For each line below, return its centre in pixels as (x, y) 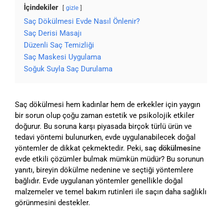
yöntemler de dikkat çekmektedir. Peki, (80, 148)
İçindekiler (41, 8)
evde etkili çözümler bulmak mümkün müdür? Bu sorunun (109, 159)
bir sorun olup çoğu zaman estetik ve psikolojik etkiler (105, 116)
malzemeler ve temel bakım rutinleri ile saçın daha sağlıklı (111, 192)
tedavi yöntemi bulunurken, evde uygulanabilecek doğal (105, 138)
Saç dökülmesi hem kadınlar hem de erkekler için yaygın (108, 105)
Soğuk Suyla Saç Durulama (68, 69)
